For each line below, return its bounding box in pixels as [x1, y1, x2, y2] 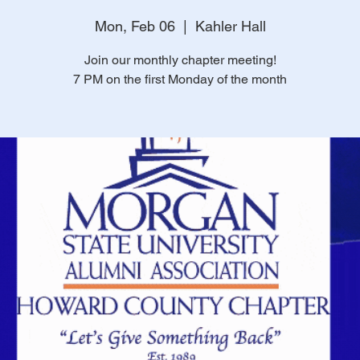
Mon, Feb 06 [94, 18, 175, 35]
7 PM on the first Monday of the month [73, 72, 287, 87]
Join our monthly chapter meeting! [84, 52, 276, 67]
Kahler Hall [194, 18, 266, 35]
